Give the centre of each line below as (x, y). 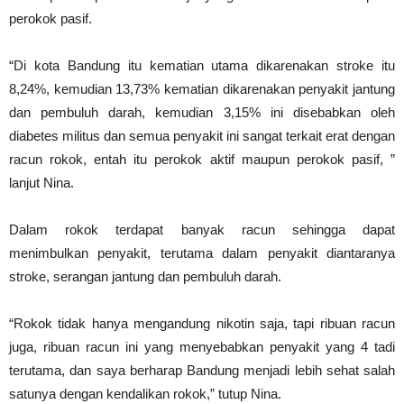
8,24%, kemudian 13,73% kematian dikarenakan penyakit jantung (202, 89)
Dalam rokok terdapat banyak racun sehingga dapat (202, 230)
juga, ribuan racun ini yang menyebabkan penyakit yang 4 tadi (202, 347)
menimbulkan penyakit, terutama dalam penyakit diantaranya (202, 253)
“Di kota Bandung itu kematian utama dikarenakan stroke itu (202, 66)
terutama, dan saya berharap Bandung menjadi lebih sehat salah (202, 371)
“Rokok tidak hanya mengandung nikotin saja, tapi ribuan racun (202, 324)
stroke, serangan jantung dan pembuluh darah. (145, 277)
